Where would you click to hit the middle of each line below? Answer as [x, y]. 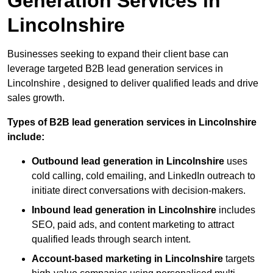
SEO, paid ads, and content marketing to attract [133, 224]
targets [239, 258]
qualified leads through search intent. [111, 239]
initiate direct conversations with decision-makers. [139, 190]
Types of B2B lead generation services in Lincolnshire [132, 122]
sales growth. [37, 97]
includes [236, 210]
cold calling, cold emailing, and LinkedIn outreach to [144, 175]
